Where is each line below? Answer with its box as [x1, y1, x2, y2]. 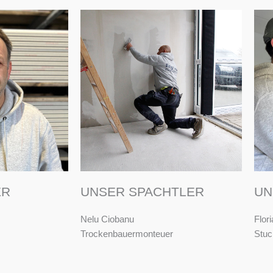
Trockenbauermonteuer [80, 229, 173, 239]
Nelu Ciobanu [80, 214, 134, 225]
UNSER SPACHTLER [80, 185, 204, 199]
